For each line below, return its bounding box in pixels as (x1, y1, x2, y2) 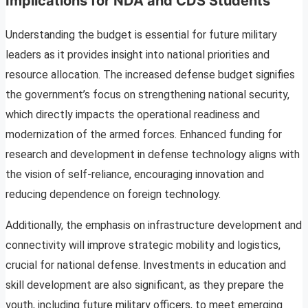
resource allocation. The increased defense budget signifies (5, 68, 295, 82)
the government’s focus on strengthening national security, (5, 88, 289, 102)
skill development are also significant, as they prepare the (5, 278, 284, 292)
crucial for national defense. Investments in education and (5, 258, 286, 272)
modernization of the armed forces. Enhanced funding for (5, 128, 282, 142)
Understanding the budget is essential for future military (5, 28, 277, 42)
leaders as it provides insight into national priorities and (5, 48, 269, 62)
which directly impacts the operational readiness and (5, 108, 260, 122)
